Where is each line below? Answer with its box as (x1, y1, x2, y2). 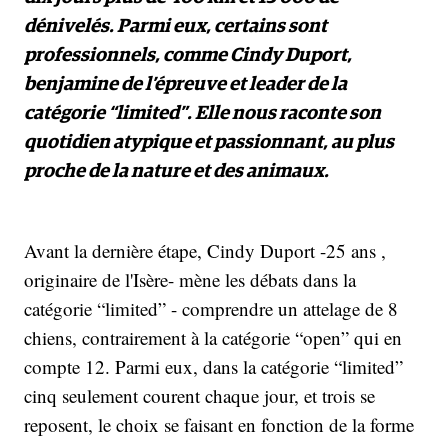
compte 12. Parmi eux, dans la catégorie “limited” (24, 353, 403, 379)
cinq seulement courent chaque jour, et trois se (24, 382, 375, 408)
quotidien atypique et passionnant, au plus (24, 132, 394, 152)
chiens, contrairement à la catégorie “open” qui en (24, 324, 402, 350)
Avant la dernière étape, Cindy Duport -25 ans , (24, 237, 386, 263)
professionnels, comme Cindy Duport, (24, 45, 352, 65)
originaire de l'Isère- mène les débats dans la (24, 266, 356, 292)
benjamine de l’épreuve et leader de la (24, 74, 347, 94)
